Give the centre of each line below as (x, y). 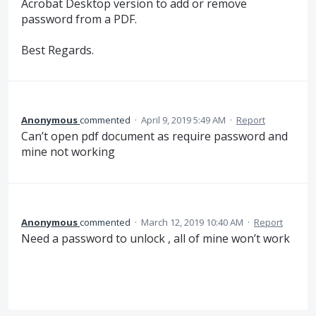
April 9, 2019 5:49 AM (183, 120)
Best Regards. (57, 50)
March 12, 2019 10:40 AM (192, 222)
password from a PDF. (79, 19)
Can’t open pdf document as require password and (154, 136)
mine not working (68, 152)
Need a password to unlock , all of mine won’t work (156, 238)
